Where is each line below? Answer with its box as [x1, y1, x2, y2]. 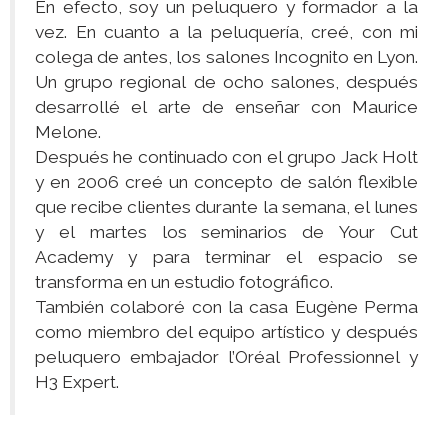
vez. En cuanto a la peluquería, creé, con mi [35, 22, 418, 43]
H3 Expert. [35, 372, 119, 393]
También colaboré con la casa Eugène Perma [35, 297, 418, 318]
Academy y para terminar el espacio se [35, 247, 418, 268]
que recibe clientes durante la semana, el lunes [35, 197, 418, 218]
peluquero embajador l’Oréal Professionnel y [35, 347, 418, 368]
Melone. [35, 122, 101, 143]
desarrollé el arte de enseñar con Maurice [35, 97, 418, 118]
